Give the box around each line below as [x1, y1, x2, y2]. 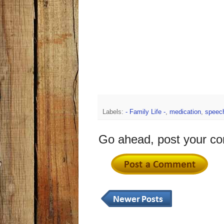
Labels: [102, 108, 125, 116]
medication [169, 108, 201, 116]
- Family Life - [125, 108, 165, 116]
